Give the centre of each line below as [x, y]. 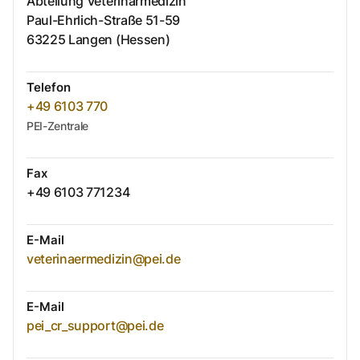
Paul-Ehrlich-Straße [84, 20]
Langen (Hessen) [119, 40]
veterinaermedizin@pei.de [104, 259]
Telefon [49, 88]
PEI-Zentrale [58, 126]
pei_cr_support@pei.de [95, 326]
